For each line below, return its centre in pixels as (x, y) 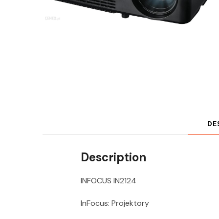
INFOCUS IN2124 (109, 181)
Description (113, 157)
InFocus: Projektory (115, 203)
